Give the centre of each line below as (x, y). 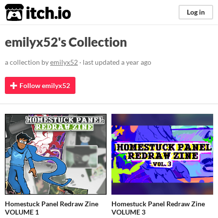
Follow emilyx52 (45, 85)
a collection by (27, 62)
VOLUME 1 (22, 212)
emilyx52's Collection (66, 42)
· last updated (100, 62)
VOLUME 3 (128, 212)
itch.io (26, 13)
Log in (196, 12)
